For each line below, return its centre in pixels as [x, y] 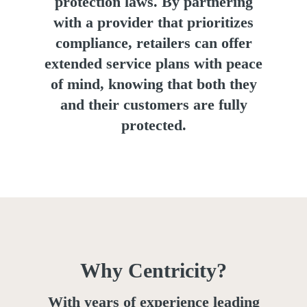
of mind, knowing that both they [153, 84]
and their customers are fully [153, 104]
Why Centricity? [153, 270]
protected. [153, 125]
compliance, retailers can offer [153, 42]
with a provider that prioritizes [153, 22]
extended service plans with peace [153, 63]
